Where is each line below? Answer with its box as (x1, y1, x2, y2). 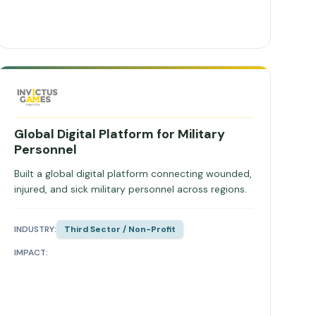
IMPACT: (13, 247, 48, 258)
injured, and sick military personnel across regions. (13, 183, 247, 195)
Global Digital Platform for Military (13, 126, 225, 142)
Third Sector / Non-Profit (63, 224, 176, 235)
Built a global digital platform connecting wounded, (13, 167, 252, 180)
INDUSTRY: (13, 224, 56, 235)
